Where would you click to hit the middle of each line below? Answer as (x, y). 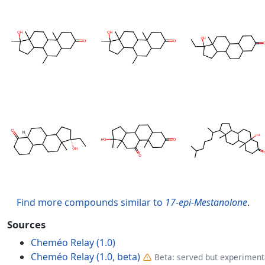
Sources (26, 224)
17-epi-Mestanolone (206, 202)
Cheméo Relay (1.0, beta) (85, 257)
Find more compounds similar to (91, 202)
